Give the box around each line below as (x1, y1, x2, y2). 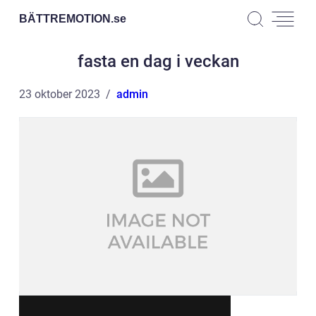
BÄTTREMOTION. (19, 12, 114, 25)
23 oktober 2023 (19, 87, 100, 101)
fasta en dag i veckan (77, 51, 239, 71)
